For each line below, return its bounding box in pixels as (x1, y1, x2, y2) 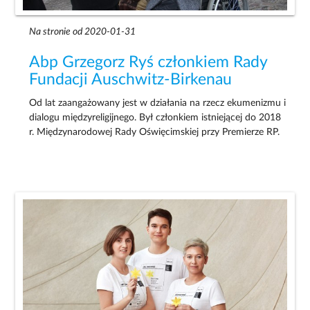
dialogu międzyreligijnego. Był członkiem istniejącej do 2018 (29, 112, 282, 122)
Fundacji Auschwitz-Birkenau (29, 71, 232, 87)
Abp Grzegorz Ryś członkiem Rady (29, 54, 268, 70)
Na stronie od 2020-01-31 (29, 26, 136, 37)
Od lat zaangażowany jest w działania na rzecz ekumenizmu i (29, 98, 286, 108)
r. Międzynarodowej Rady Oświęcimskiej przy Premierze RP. (29, 127, 280, 137)
